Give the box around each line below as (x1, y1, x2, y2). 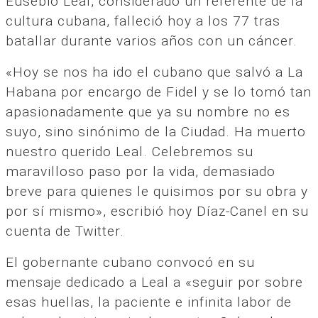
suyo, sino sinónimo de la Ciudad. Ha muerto (6, 123, 306, 140)
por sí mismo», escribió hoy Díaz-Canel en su (6, 202, 309, 219)
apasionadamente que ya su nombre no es (6, 103, 290, 120)
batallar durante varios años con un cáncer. (6, 32, 297, 49)
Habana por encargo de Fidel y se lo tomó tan (6, 83, 312, 100)
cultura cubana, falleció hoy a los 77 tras (6, 12, 280, 29)
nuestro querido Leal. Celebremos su (6, 143, 253, 160)
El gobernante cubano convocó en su (6, 253, 255, 270)
